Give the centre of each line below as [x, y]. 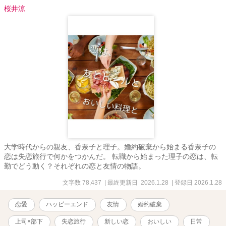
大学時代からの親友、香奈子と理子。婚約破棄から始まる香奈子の [110, 147]
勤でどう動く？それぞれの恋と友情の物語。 [75, 166]
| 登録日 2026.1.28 [196, 182]
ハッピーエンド [67, 204]
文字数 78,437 [82, 182]
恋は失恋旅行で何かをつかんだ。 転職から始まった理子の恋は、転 [111, 156]
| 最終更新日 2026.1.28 [136, 182]
